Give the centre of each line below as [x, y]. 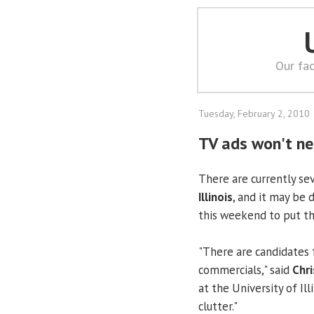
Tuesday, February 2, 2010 [254, 114]
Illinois [216, 197]
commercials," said [245, 269]
